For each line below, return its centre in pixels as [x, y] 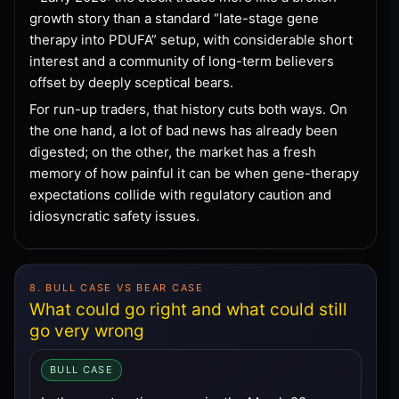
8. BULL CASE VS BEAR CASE [117, 287]
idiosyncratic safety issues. [114, 216]
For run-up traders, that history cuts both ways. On [188, 109]
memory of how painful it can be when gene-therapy [194, 173]
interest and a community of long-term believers [182, 61]
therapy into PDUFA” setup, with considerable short [191, 39]
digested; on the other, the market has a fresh [173, 151]
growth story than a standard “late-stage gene [174, 18]
